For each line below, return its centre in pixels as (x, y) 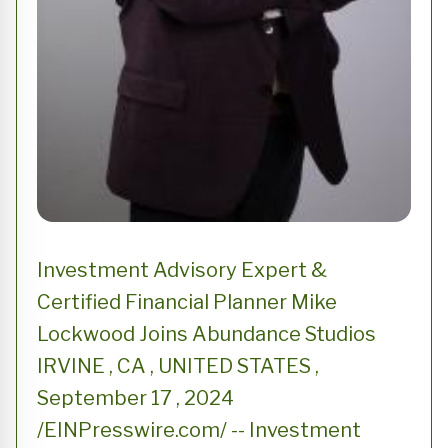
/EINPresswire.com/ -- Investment (199, 430)
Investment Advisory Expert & (182, 270)
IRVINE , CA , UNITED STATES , (178, 366)
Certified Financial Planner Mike (187, 302)
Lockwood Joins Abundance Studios (206, 334)
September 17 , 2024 (135, 398)
